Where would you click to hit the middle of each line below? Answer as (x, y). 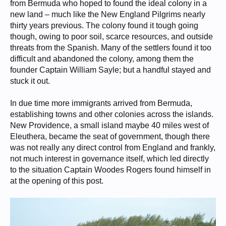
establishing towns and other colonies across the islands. (112, 114)
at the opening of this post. (57, 181)
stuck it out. (30, 81)
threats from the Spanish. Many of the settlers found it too (111, 48)
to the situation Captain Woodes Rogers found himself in (110, 170)
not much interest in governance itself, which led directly (109, 159)
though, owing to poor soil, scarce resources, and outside (111, 37)
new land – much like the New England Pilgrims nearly (108, 14)
